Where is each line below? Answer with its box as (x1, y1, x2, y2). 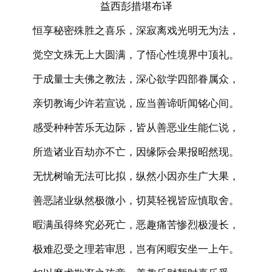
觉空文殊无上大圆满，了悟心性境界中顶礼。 (33, 49, 239, 61)
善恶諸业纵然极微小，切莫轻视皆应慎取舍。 (33, 194, 239, 206)
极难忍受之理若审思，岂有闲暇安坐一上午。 (33, 243, 239, 255)
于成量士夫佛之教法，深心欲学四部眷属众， (33, 73, 239, 85)
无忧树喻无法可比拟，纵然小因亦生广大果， (33, 170, 239, 182)
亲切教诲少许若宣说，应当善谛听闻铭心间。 (33, 97, 239, 109)
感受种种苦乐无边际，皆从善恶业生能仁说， (33, 121, 239, 134)
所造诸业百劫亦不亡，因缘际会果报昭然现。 (33, 146, 239, 158)
